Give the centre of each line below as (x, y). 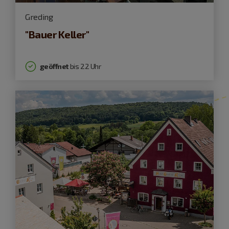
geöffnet (54, 66)
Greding (39, 17)
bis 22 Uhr (85, 66)
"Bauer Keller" (57, 34)
